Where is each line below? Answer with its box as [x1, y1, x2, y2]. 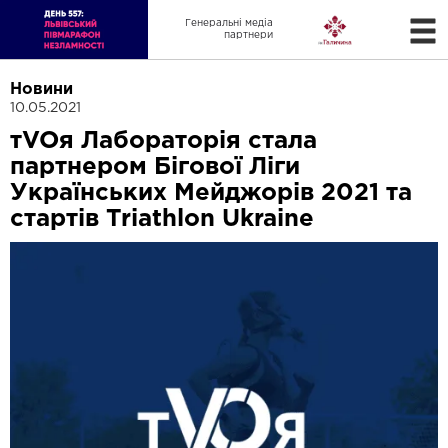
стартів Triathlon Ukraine [10, 208, 314, 231]
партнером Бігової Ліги [10, 156, 300, 179]
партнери [223, 30, 273, 40]
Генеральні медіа [184, 18, 273, 28]
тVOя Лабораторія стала [10, 130, 317, 153]
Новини [10, 82, 73, 98]
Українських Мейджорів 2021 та [10, 182, 412, 205]
